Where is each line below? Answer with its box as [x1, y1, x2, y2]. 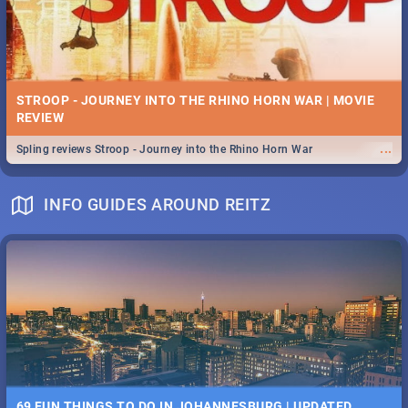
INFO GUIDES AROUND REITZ [44, 195, 271, 215]
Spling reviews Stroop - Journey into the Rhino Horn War [15, 143, 313, 157]
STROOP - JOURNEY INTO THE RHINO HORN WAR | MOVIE [15, 92, 375, 107]
